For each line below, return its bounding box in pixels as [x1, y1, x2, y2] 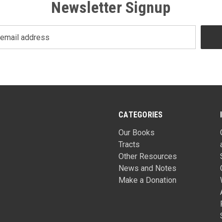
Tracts [118, 140, 140, 149]
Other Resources [118, 152, 177, 161]
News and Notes [118, 164, 177, 173]
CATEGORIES [118, 110, 163, 119]
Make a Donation [118, 175, 177, 185]
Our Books [118, 128, 155, 137]
